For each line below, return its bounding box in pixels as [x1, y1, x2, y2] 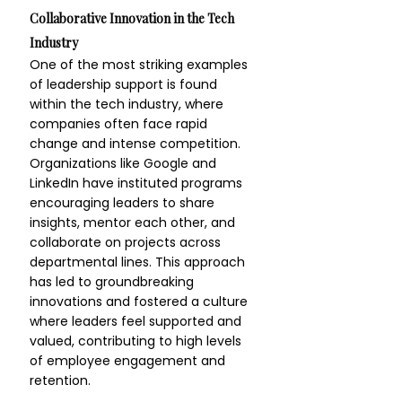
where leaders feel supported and [30, 312, 245, 330]
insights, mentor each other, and [30, 214, 239, 232]
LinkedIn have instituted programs [30, 174, 246, 192]
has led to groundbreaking [30, 273, 197, 291]
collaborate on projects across [30, 233, 224, 251]
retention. [30, 371, 91, 389]
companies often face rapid [30, 115, 211, 133]
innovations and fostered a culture [30, 293, 251, 310]
